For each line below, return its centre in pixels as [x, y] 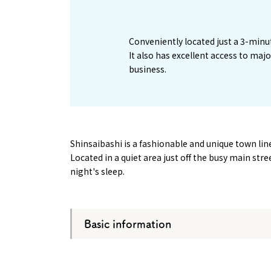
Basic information [127, 224]
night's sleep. [97, 171]
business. [148, 69]
